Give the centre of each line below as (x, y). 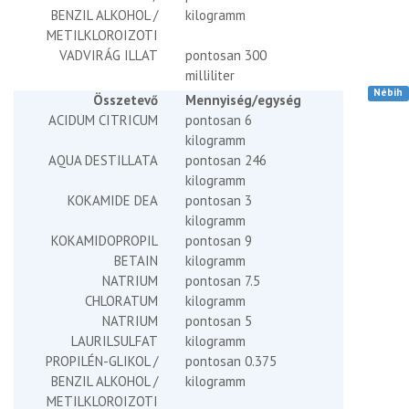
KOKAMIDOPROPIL (104, 241)
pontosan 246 (225, 160)
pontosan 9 (218, 241)
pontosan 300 (225, 55)
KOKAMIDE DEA (112, 200)
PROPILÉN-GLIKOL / (101, 361)
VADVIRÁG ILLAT (108, 55)
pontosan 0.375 (231, 361)
